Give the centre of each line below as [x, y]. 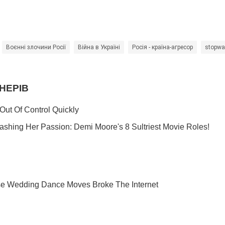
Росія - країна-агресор [162, 47]
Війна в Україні [99, 47]
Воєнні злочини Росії [36, 47]
